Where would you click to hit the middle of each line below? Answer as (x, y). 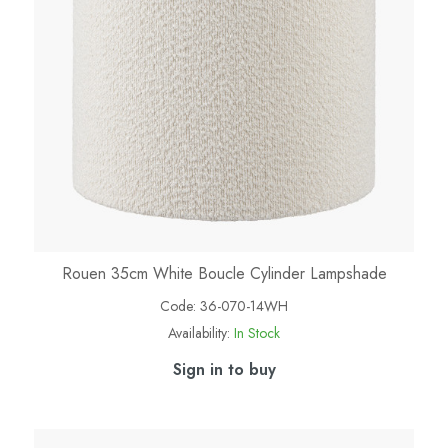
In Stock (257, 333)
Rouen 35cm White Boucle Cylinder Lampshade (224, 274)
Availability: (199, 333)
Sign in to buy (224, 370)
